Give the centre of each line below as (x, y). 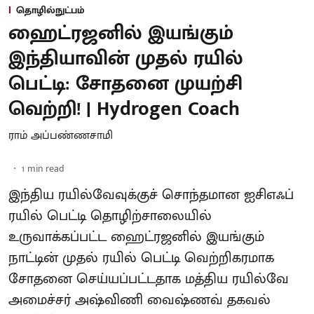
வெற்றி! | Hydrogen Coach (124, 109)
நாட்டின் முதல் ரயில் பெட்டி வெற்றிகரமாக (141, 258)
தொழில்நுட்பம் (50, 10)
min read (46, 168)
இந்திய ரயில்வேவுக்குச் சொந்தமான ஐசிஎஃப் (151, 194)
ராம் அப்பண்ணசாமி (61, 135)
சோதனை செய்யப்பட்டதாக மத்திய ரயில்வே (149, 279)
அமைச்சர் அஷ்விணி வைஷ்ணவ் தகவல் (139, 300)
